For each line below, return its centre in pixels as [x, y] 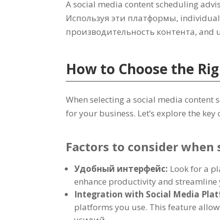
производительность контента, [133, 31]
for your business [100, 113]
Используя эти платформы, [123, 18]
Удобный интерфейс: [122, 168]
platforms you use [110, 207]
